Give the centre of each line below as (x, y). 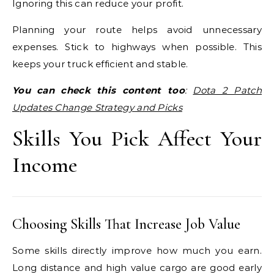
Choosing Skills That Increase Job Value (126, 224)
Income (45, 165)
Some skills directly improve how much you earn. (137, 250)
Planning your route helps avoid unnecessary (137, 30)
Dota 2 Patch (227, 90)
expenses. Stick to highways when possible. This (137, 47)
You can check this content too (98, 90)
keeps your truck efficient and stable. (100, 64)
